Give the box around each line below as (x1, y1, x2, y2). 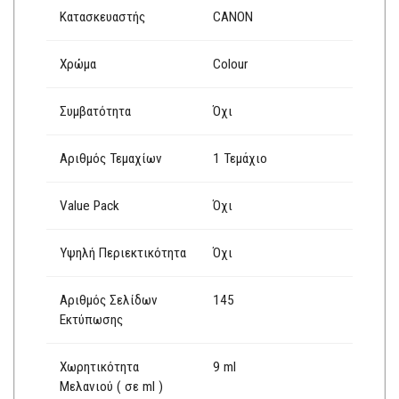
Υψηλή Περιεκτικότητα (60, 245, 186, 262)
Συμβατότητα (60, 103, 131, 120)
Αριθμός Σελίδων (60, 292, 158, 309)
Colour (213, 56, 248, 73)
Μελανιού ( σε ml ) (60, 379, 163, 395)
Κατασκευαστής (60, 9, 145, 26)
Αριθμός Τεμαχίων (60, 151, 162, 167)
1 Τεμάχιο (213, 151, 267, 167)
